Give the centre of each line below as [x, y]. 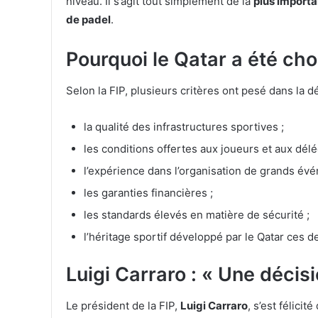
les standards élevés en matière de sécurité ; [197, 214]
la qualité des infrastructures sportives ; [184, 126]
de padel [88, 20]
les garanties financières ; [148, 192]
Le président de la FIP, [123, 305]
